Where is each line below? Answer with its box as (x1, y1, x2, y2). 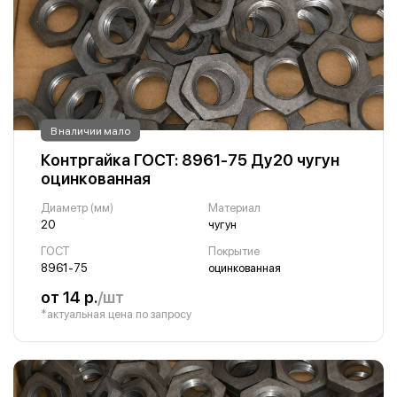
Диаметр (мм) (41, 201, 113, 214)
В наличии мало (51, 124, 130, 136)
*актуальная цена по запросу (41, 307, 191, 321)
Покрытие (207, 245, 260, 258)
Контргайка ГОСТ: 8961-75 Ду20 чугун (41, 151, 339, 169)
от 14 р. (41, 288, 97, 307)
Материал (207, 201, 261, 214)
